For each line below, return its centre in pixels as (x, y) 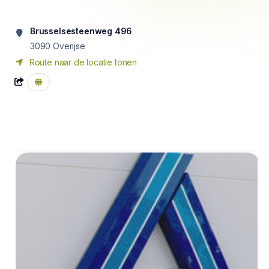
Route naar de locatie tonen (82, 62)
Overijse (69, 46)
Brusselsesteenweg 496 (81, 31)
